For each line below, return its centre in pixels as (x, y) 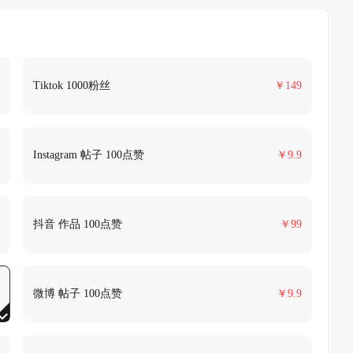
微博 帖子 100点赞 (77, 294)
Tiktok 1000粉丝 (71, 85)
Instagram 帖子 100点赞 (88, 155)
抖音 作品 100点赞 (77, 224)
